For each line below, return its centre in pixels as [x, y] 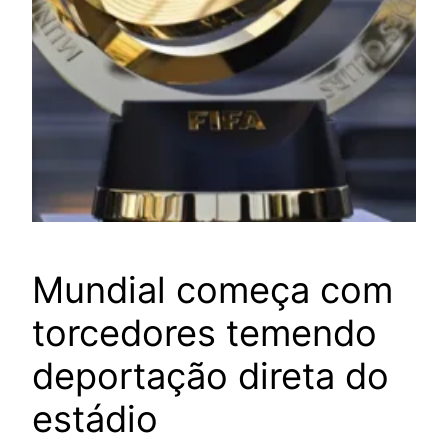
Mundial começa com [212, 289]
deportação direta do [210, 375]
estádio [95, 418]
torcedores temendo [204, 332]
